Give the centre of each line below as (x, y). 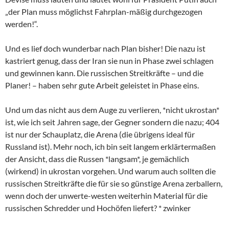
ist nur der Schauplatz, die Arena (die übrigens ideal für (100, 134)
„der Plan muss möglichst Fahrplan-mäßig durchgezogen (104, 11)
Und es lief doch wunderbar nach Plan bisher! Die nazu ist (105, 48)
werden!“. (21, 24)
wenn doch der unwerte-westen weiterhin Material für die (106, 195)
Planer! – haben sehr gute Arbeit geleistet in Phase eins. (102, 85)
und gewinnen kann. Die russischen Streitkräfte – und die (104, 73)
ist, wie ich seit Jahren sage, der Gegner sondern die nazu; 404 (112, 122)
